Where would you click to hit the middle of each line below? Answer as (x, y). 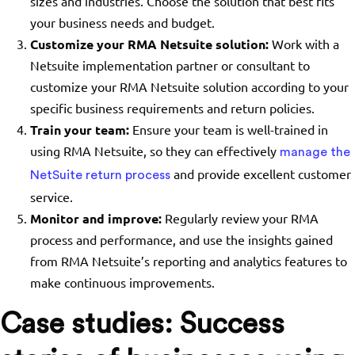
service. (51, 197)
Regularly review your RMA (240, 218)
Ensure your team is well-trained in (228, 129)
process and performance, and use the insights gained (181, 239)
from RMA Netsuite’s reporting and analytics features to (188, 261)
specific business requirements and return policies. (172, 108)
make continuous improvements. (122, 282)
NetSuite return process (100, 175)
